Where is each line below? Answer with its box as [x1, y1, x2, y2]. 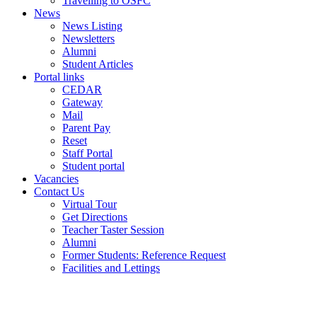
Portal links [34, 71, 84, 83]
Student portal [62, 160, 125, 172]
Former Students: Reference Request [62, 249, 226, 261]
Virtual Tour [62, 198, 117, 210]
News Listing [62, 20, 122, 32]
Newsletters [62, 33, 115, 45]
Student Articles [62, 58, 133, 70]
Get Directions [62, 211, 127, 223]
